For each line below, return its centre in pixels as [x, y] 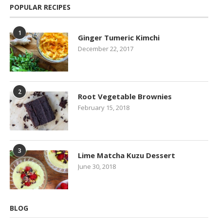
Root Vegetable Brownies [125, 96]
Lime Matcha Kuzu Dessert [127, 155]
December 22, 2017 [106, 48]
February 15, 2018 [104, 107]
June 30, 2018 [97, 166]
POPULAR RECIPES [40, 7]
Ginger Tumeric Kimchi [119, 37]
